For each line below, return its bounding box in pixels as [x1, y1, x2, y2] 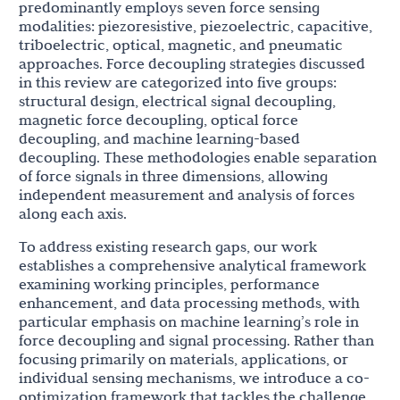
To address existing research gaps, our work [19, 237, 317, 256]
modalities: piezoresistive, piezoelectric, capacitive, [19, 17, 372, 36]
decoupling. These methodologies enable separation [19, 148, 377, 167]
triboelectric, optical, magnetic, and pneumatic [19, 36, 343, 54]
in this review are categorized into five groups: [19, 73, 337, 92]
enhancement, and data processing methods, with [19, 294, 360, 312]
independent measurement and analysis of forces [19, 186, 354, 204]
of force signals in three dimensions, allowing [19, 167, 328, 186]
